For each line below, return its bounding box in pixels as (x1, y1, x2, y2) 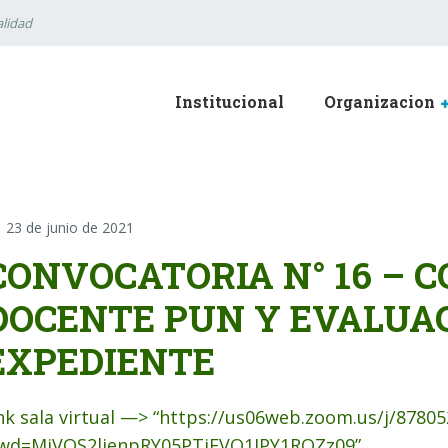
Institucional (175, 91, 284, 112)
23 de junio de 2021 (6, 218, 134, 237)
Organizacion (324, 91, 435, 112)
